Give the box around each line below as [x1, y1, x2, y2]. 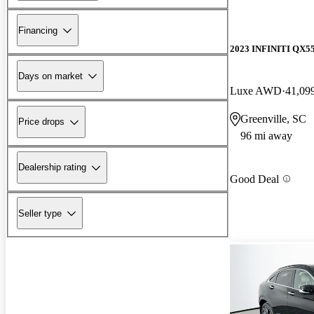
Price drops [18, 116, 64, 128]
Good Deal [230, 172, 279, 185]
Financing [18, 25, 57, 36]
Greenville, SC [240, 112, 306, 125]
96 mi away [240, 129, 292, 142]
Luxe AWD [230, 84, 282, 97]
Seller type [18, 207, 62, 219]
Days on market [18, 70, 83, 81]
